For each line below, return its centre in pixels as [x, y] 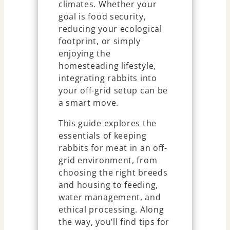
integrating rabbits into [108, 78]
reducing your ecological [110, 29]
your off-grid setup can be [113, 91]
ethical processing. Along [111, 210]
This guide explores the [107, 123]
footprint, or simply [99, 41]
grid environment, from [108, 160]
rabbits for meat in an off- [113, 148]
